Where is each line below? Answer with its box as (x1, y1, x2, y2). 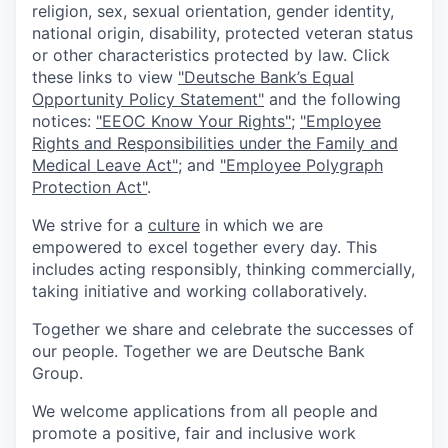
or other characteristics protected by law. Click (32, 44, 390, 65)
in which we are (200, 214, 323, 235)
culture (148, 214, 200, 235)
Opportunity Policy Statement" (32, 88, 264, 109)
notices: (32, 110, 96, 131)
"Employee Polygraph (220, 154, 383, 175)
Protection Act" (32, 176, 147, 197)
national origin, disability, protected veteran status (32, 22, 413, 43)
